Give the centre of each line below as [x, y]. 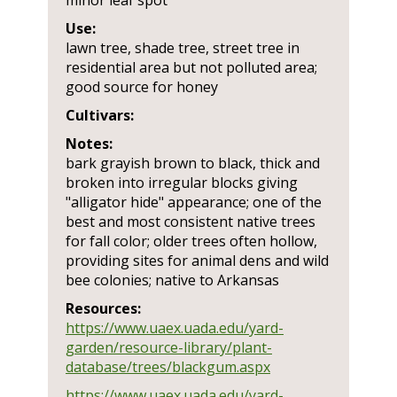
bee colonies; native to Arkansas [172, 280]
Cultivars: [100, 115]
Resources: [103, 308]
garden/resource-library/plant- [169, 347]
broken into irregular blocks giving [182, 183]
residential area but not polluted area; [191, 67]
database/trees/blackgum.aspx [168, 367]
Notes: [89, 144]
